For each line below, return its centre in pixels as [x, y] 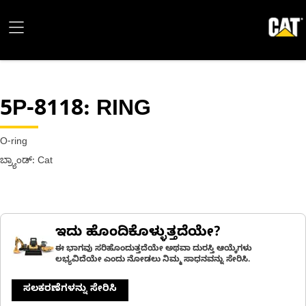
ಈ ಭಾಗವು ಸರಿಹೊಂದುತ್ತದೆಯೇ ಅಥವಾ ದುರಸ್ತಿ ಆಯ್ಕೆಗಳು [154, 249]
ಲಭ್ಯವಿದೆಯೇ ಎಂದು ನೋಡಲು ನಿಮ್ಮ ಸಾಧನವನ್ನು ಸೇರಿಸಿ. [153, 260]
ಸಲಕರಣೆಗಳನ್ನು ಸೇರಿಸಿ [70, 290]
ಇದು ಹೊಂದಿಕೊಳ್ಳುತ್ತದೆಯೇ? [138, 234]
